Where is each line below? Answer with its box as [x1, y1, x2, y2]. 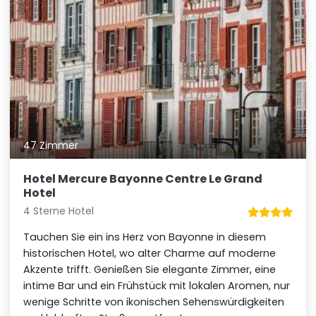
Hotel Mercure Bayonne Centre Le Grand [23, 171, 263, 188]
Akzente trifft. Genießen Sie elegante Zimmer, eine [23, 262, 276, 277]
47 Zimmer [23, 138, 79, 153]
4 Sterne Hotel [23, 204, 95, 219]
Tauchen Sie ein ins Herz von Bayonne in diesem [23, 230, 267, 245]
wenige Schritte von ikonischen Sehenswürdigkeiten [23, 295, 285, 310]
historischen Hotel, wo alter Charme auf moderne [23, 246, 276, 261]
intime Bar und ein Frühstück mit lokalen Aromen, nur [23, 279, 291, 293]
